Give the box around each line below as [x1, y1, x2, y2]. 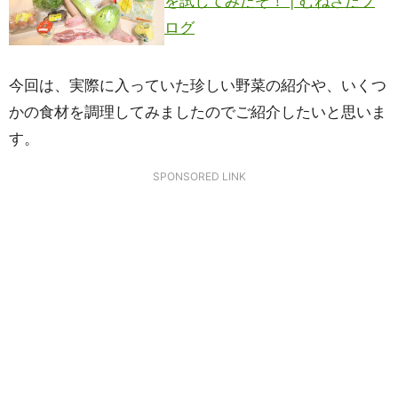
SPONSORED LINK [152, 170, 246, 183]
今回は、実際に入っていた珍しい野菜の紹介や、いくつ [9, 76, 386, 94]
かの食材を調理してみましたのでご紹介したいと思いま [9, 103, 386, 121]
